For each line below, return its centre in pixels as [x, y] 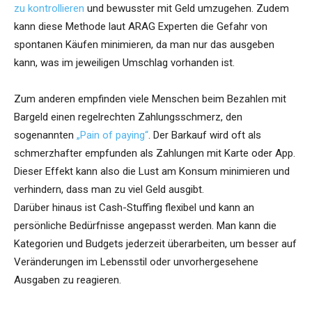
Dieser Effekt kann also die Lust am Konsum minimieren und [152, 172]
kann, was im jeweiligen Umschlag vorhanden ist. [124, 63]
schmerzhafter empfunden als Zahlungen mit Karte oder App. [155, 154]
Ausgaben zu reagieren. [68, 280]
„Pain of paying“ [112, 135]
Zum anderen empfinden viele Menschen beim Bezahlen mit [150, 99]
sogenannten [45, 135]
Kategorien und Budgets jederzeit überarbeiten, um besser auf [155, 244]
